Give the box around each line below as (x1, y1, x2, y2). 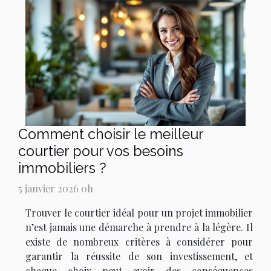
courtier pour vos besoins (18, 143, 183, 160)
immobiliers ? (18, 160, 106, 177)
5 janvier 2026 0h (18, 182, 93, 195)
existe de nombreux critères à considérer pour (25, 235, 253, 249)
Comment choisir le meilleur (18, 126, 203, 143)
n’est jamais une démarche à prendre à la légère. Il (25, 221, 253, 234)
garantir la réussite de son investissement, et (25, 250, 253, 263)
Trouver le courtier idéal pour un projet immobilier (25, 206, 253, 220)
